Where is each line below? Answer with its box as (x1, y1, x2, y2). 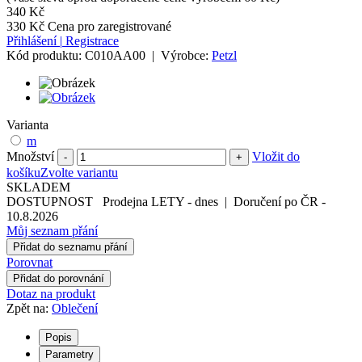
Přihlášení (6, 34, 60, 48)
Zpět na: (6, 301, 52, 316)
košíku (6, 166, 40, 180)
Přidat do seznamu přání (13, 241, 128, 254)
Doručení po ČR (234, 195, 318, 209)
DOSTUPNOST (6, 195, 93, 209)
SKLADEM (6, 180, 70, 195)
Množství (6, 149, 54, 164)
